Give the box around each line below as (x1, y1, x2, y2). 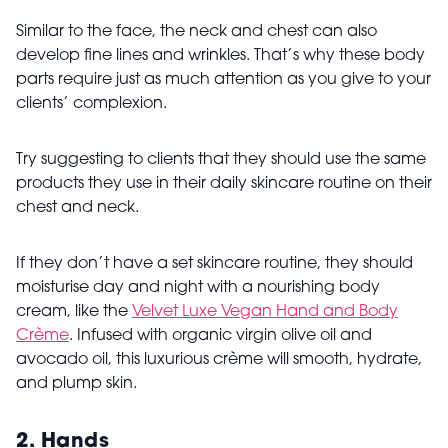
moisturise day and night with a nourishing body (16, 280, 380, 297)
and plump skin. (16, 376, 137, 393)
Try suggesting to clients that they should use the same (16, 152, 426, 169)
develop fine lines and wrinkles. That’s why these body (16, 48, 425, 65)
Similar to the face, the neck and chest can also (16, 24, 377, 41)
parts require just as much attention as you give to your (16, 72, 431, 89)
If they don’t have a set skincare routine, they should (16, 256, 413, 273)
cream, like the (16, 304, 132, 321)
